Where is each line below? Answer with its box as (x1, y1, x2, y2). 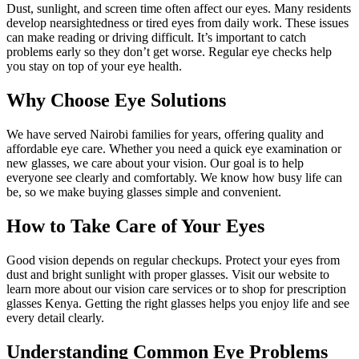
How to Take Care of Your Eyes (6, 216, 264, 237)
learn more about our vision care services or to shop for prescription (6, 282, 346, 296)
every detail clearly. (6, 311, 104, 325)
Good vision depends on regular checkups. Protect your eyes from (6, 253, 340, 268)
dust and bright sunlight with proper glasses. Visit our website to (6, 268, 329, 282)
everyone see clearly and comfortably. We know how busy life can (6, 171, 342, 185)
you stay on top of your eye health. (6, 59, 182, 74)
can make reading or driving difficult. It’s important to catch (6, 30, 306, 45)
